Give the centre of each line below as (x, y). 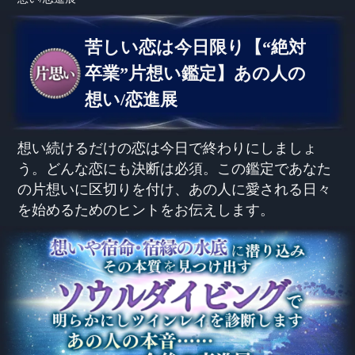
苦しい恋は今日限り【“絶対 (196, 47)
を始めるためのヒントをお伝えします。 (146, 208)
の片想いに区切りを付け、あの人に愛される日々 (175, 187)
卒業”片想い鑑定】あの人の (196, 73)
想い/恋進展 (132, 99)
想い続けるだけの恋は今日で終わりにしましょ (168, 146)
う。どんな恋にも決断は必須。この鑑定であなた (175, 167)
